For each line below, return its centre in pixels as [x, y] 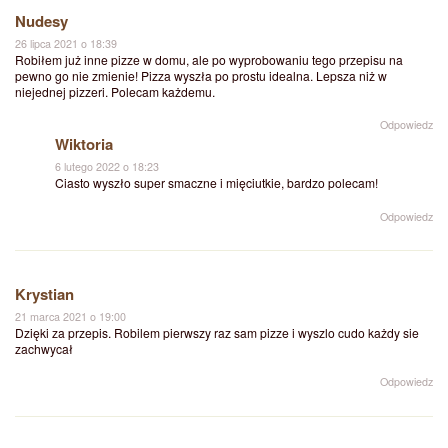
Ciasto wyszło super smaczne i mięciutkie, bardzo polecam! [216, 183]
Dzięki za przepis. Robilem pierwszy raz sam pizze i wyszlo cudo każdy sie [217, 333]
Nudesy [41, 21]
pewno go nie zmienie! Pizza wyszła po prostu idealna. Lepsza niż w [201, 76]
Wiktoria [84, 144]
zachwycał [44, 349]
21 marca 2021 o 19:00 [70, 317]
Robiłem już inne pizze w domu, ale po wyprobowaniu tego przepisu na [209, 60]
